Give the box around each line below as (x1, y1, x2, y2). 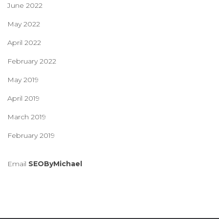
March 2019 (7, 112, 46, 121)
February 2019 (7, 131, 55, 140)
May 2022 (7, 19, 40, 28)
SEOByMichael (28, 159, 82, 168)
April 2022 (7, 38, 41, 47)
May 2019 (7, 75, 39, 84)
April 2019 (7, 93, 40, 103)
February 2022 (7, 56, 56, 66)
